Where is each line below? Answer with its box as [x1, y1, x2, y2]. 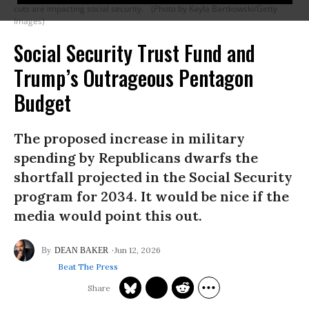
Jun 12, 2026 [114, 244, 161, 255]
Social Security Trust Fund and [14, 37, 255, 68]
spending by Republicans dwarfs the [14, 149, 258, 166]
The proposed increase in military [14, 130, 245, 147]
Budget [14, 87, 71, 118]
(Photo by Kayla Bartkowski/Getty [149, 3, 277, 14]
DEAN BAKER [54, 246, 108, 255]
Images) [14, 15, 45, 27]
